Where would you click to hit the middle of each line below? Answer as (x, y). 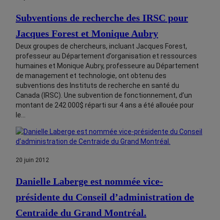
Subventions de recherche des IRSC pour (102, 18)
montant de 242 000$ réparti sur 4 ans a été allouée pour (105, 105)
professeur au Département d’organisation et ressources (106, 56)
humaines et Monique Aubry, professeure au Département (107, 66)
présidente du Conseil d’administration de (105, 197)
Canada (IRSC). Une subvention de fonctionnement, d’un (104, 96)
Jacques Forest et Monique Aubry (87, 34)
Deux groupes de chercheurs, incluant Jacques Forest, (101, 46)
